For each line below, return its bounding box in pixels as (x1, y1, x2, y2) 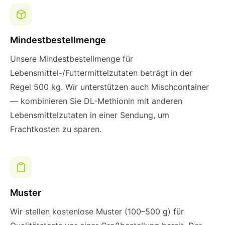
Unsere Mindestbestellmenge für (10, 54, 133, 64)
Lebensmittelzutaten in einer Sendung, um (10, 110, 169, 120)
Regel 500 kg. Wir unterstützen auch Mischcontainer (10, 82, 209, 92)
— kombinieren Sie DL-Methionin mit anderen (10, 96, 182, 106)
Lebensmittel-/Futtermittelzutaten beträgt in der (10, 68, 192, 78)
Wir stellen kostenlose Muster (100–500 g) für (10, 206, 184, 216)
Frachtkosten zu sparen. (10, 124, 101, 134)
